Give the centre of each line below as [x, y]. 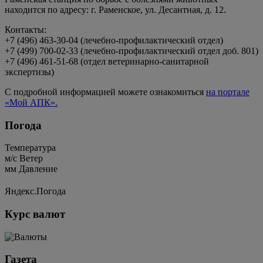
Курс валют [35, 214]
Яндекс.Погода [35, 191]
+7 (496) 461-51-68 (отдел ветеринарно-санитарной [107, 61]
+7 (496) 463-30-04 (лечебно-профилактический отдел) [114, 40]
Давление [38, 169]
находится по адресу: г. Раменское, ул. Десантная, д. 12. [115, 9]
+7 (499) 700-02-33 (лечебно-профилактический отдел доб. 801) [131, 50]
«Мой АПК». [31, 102]
